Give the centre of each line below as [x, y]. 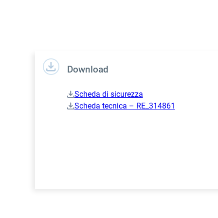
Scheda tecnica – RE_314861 [125, 106]
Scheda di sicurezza [109, 94]
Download [88, 70]
